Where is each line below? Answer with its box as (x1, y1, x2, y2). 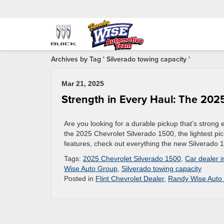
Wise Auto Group (64, 164, 117, 172)
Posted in (64, 174, 95, 182)
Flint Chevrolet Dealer (95, 174, 164, 182)
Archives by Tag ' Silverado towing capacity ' (51, 54, 190, 64)
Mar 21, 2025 (61, 79, 104, 87)
